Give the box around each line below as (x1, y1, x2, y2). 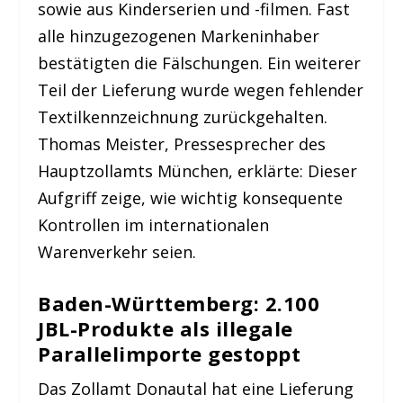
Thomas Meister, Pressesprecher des (38, 132, 327, 155)
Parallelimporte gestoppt (38, 340, 301, 368)
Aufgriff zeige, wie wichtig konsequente (38, 186, 344, 209)
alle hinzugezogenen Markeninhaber (38, 24, 320, 47)
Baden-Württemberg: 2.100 (38, 290, 320, 318)
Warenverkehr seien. (38, 240, 197, 263)
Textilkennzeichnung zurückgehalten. (38, 105, 328, 128)
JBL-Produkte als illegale (38, 315, 293, 343)
